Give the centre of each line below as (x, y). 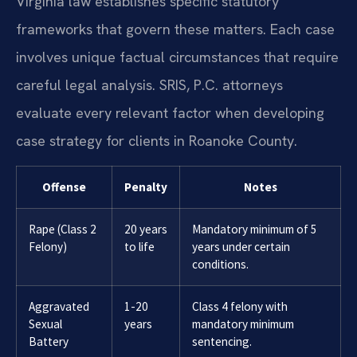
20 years (146, 229)
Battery (49, 341)
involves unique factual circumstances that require (177, 57)
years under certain (241, 246)
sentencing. (222, 341)
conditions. (220, 264)
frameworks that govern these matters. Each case (175, 29)
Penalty (146, 186)
